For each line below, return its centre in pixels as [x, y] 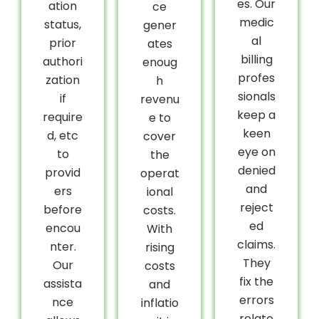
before [63, 209]
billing [256, 59]
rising [159, 247]
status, [63, 24]
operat [159, 173]
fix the [256, 281]
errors [256, 300]
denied [256, 170]
